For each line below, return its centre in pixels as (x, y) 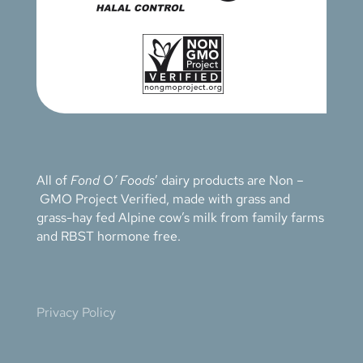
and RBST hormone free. (108, 237)
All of (53, 181)
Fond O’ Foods (112, 181)
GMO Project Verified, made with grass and (163, 199)
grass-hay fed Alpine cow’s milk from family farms (180, 218)
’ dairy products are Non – (229, 181)
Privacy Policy (76, 313)
